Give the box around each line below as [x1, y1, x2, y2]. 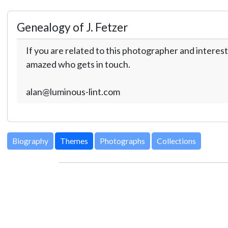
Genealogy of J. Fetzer [16, 20, 128, 34]
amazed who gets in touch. [25, 58, 130, 70]
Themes [60, 136, 88, 146]
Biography [12, 136, 48, 146]
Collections [156, 136, 196, 146]
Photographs [99, 136, 145, 146]
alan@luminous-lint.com [25, 85, 120, 97]
